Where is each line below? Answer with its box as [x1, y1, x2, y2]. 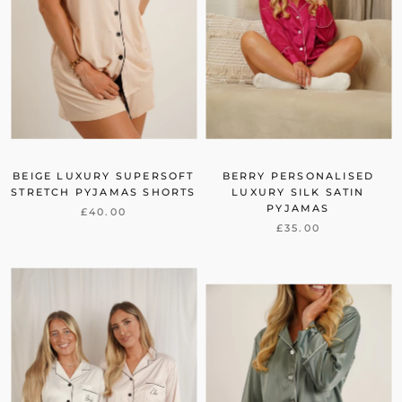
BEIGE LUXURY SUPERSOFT [13, 170, 195, 183]
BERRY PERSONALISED [222, 170, 375, 183]
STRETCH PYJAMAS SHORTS [11, 186, 197, 199]
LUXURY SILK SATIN [232, 186, 365, 199]
